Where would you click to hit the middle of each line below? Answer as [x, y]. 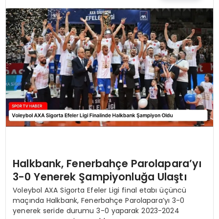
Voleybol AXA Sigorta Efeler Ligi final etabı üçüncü [100, 190]
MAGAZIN [31, 25]
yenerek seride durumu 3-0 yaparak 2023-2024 [96, 211]
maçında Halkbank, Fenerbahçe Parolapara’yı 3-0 [99, 201]
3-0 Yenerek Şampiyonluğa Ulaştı [100, 177]
